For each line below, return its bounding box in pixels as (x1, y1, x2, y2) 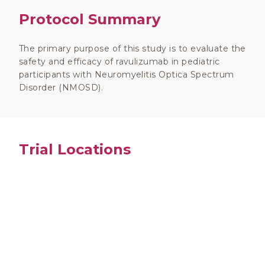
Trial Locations (19, 141, 131, 158)
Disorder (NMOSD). (19, 82, 104, 93)
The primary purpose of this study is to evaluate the (19, 43, 246, 54)
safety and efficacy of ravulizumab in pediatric (19, 56, 220, 67)
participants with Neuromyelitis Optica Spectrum (19, 69, 234, 80)
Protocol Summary (19, 11, 160, 28)
